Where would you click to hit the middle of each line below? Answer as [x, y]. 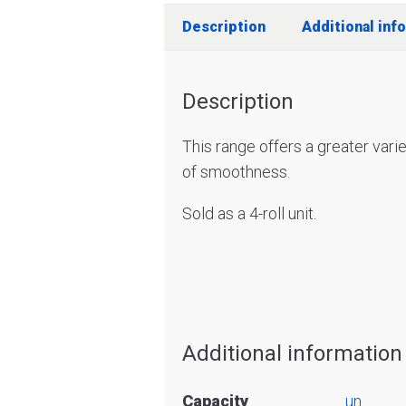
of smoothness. [236, 172]
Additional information [292, 354]
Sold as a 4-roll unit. [249, 214]
